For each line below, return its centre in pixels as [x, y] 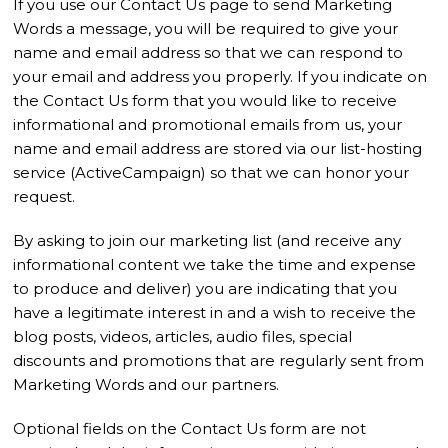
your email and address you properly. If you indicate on [220, 76]
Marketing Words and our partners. [146, 384]
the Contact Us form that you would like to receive [205, 100]
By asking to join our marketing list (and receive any [207, 240]
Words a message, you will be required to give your [206, 28]
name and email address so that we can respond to [208, 52]
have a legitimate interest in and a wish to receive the [215, 312]
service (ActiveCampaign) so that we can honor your [211, 172]
